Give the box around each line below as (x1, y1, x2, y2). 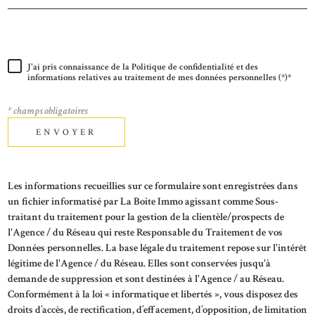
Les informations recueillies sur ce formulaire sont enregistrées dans (8, 179, 298, 193)
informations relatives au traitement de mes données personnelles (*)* (27, 71, 291, 84)
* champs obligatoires (8, 103, 88, 117)
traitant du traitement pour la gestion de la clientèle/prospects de (8, 210, 284, 224)
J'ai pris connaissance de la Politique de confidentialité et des (27, 60, 258, 73)
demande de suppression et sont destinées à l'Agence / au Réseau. (8, 271, 284, 285)
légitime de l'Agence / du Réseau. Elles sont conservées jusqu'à (8, 256, 271, 270)
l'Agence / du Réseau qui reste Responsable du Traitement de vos (8, 225, 283, 239)
